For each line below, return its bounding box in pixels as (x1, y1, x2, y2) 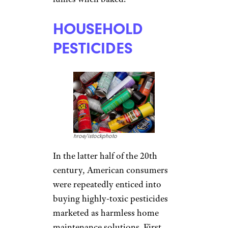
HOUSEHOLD (53, 20, 143, 39)
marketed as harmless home (53, 207, 159, 218)
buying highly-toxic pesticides (53, 192, 168, 204)
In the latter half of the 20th (53, 150, 157, 161)
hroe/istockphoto (73, 132, 117, 139)
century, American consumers (53, 164, 168, 176)
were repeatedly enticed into (53, 178, 161, 190)
